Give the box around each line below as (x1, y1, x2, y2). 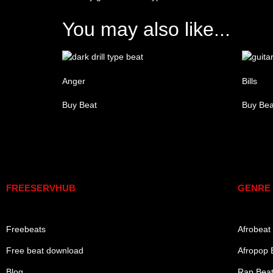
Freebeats (6, 224, 46, 234)
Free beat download (6, 245, 83, 255)
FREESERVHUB (6, 182, 76, 193)
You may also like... (62, 18, 230, 40)
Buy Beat (62, 99, 97, 110)
